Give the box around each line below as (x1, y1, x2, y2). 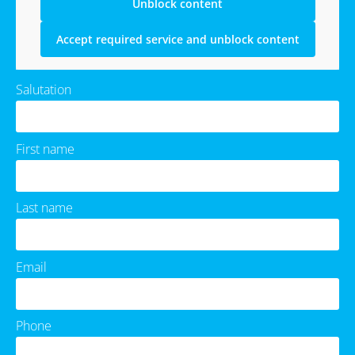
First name (16, 139, 74, 158)
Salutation (16, 80, 71, 98)
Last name (16, 199, 73, 217)
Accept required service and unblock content (55, 32, 300, 48)
